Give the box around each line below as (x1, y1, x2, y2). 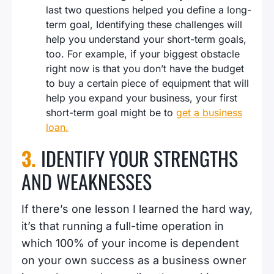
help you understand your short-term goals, (46, 33, 246, 46)
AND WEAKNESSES (21, 167, 156, 196)
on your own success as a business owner (21, 254, 246, 267)
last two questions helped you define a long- (46, 4, 251, 17)
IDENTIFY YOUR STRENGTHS (41, 144, 238, 173)
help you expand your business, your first (46, 92, 237, 105)
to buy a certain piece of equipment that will (46, 77, 249, 90)
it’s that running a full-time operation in (21, 220, 224, 233)
